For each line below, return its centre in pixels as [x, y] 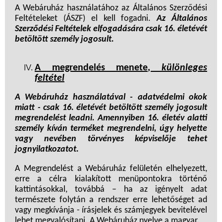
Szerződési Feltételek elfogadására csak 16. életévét [111, 29]
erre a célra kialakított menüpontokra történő [111, 179]
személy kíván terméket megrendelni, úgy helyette [111, 129]
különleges [184, 68]
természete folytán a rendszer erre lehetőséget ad [111, 200]
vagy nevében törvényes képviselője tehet [111, 139]
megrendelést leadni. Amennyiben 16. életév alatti [111, 118]
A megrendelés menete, [98, 68]
